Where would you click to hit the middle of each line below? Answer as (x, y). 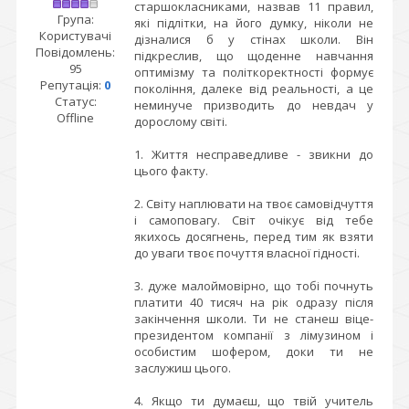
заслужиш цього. (183, 368)
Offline (75, 118)
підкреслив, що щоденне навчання (254, 56)
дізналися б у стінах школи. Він (254, 39)
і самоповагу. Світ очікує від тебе (254, 220)
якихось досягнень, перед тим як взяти (254, 236)
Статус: (75, 101)
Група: (75, 19)
